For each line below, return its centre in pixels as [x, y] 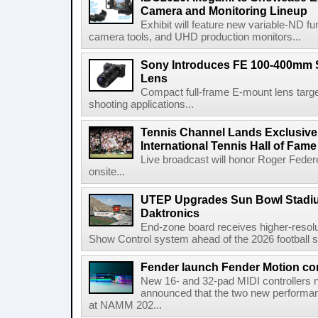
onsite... [107, 172]
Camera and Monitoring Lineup [224, 11]
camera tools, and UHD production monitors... [195, 37]
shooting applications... [141, 104]
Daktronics [170, 213]
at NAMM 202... [125, 305]
